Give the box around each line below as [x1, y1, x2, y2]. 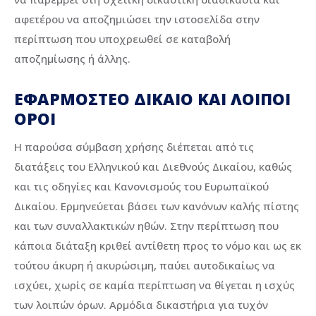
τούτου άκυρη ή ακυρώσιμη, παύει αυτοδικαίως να [14, 258, 275, 273]
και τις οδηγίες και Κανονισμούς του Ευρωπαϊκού [14, 179, 269, 194]
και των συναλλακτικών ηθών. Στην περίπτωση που [14, 219, 279, 233]
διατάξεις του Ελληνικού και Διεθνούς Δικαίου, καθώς [14, 159, 292, 174]
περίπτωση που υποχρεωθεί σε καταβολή [14, 31, 231, 46]
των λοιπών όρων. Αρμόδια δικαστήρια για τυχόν [14, 298, 268, 312]
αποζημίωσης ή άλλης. [14, 51, 130, 66]
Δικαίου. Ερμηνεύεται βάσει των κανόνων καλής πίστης [14, 199, 299, 214]
